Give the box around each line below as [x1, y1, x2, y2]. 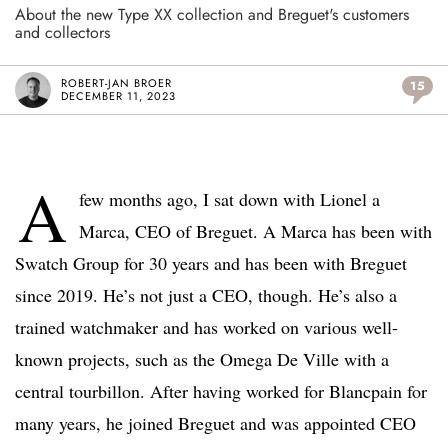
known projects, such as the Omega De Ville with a [15, 347, 389, 372]
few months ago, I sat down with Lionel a [79, 187, 380, 212]
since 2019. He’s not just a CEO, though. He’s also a [15, 283, 397, 308]
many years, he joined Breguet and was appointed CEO [15, 411, 416, 436]
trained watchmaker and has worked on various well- [15, 315, 398, 340]
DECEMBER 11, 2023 [61, 88, 176, 105]
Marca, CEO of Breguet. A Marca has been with [79, 219, 432, 244]
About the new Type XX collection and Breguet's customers [15, 3, 409, 27]
